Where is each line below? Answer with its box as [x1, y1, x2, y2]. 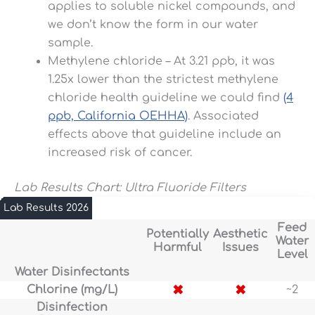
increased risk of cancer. [48, 146, 192, 160]
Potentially [146, 228, 209, 241]
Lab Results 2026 [4, 202, 89, 214]
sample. [48, 37, 93, 50]
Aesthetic [213, 228, 268, 241]
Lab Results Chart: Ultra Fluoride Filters [14, 181, 246, 195]
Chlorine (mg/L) [27, 283, 117, 297]
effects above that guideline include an [48, 128, 281, 141]
